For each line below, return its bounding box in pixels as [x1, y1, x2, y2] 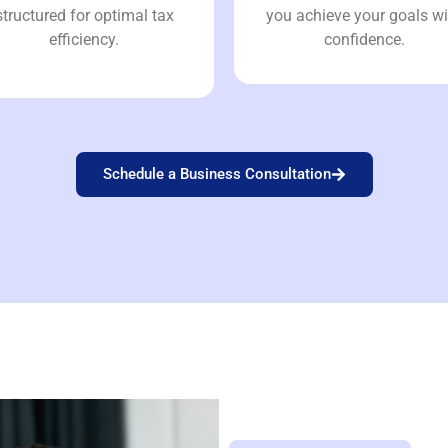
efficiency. [49, 29, 119, 49]
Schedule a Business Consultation [102, 165, 331, 184]
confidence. [323, 29, 405, 49]
